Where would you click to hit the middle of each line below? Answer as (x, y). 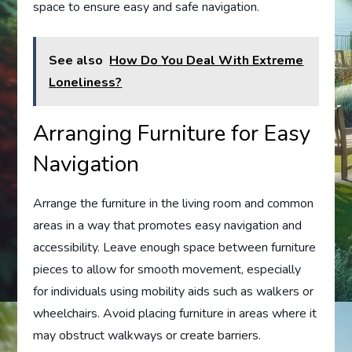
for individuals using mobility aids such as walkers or (174, 291)
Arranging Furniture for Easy (172, 133)
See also (76, 60)
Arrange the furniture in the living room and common (174, 203)
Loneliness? (86, 82)
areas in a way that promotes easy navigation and (168, 225)
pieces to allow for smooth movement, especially (167, 269)
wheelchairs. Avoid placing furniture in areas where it (175, 313)
